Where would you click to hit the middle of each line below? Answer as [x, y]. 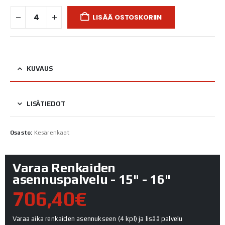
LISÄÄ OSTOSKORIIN [127, 17]
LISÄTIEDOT [46, 103]
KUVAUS [40, 68]
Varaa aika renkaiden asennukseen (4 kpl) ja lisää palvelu [98, 218]
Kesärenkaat [51, 133]
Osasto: [22, 133]
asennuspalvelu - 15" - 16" [92, 179]
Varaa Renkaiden [64, 167]
